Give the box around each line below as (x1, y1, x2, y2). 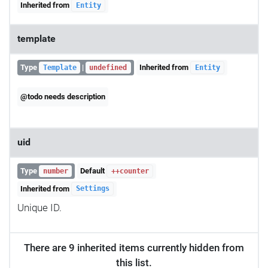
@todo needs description (20, 92, 106, 102)
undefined (89, 63, 127, 72)
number (42, 166, 68, 175)
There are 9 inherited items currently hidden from (24, 241, 244, 254)
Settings (75, 184, 109, 193)
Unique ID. (17, 201, 62, 214)
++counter (111, 166, 149, 175)
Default (80, 166, 107, 175)
